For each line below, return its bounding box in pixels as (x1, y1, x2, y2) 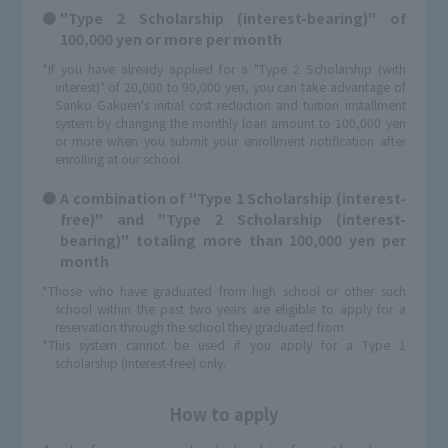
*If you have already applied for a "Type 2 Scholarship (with (42, 60, 406, 79)
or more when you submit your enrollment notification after (54, 132, 406, 151)
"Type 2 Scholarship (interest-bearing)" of (60, 8, 406, 29)
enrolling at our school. (54, 150, 183, 169)
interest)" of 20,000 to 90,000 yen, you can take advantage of (54, 78, 406, 97)
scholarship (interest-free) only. (54, 354, 226, 373)
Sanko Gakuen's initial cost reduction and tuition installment (54, 96, 406, 115)
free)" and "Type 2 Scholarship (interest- (60, 209, 406, 230)
